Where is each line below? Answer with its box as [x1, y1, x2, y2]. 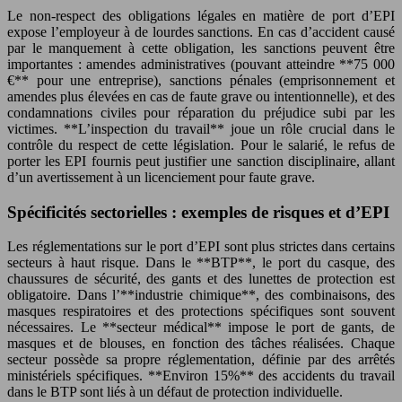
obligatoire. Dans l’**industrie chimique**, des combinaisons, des [7, 287, 395, 303]
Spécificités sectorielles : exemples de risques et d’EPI [7, 202, 389, 222]
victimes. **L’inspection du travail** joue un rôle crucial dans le [7, 121, 395, 136]
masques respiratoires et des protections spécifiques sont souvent [7, 303, 395, 319]
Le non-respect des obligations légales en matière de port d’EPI [7, 8, 395, 23]
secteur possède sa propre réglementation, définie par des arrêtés [7, 352, 395, 368]
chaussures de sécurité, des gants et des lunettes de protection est [7, 271, 395, 287]
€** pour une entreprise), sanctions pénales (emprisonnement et [7, 73, 395, 88]
